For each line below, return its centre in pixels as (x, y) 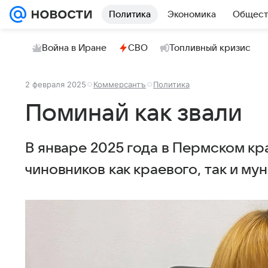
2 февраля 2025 (56, 84)
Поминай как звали (134, 113)
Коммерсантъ (120, 84)
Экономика (192, 14)
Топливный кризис (210, 48)
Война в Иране (74, 48)
